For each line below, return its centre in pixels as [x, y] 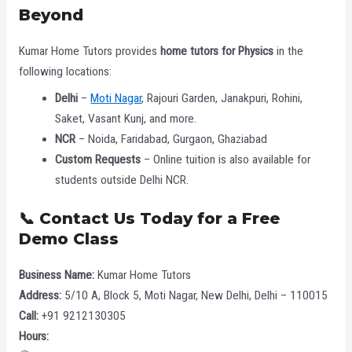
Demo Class [68, 239]
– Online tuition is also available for [226, 159]
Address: [40, 296]
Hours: [33, 337]
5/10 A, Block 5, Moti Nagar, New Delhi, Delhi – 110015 [194, 296]
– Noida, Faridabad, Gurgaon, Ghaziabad [172, 139]
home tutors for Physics [216, 51]
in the [288, 51]
